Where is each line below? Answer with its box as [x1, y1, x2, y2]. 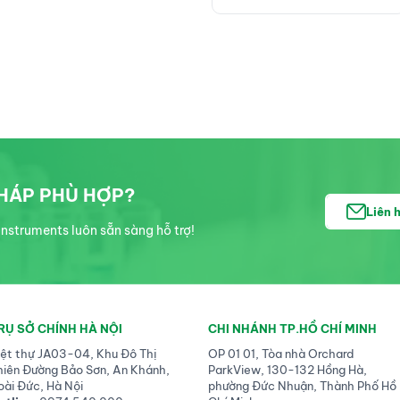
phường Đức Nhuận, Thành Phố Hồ [208, 379, 397, 394]
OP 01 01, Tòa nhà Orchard [208, 346, 354, 362]
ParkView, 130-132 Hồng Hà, [208, 362, 368, 378]
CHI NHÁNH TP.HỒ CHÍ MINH [208, 321, 378, 337]
